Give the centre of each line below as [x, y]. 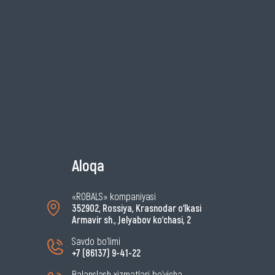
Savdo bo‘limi [96, 241]
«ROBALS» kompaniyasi [114, 196]
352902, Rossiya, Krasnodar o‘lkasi [137, 208]
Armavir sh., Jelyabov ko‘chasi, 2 [131, 220]
